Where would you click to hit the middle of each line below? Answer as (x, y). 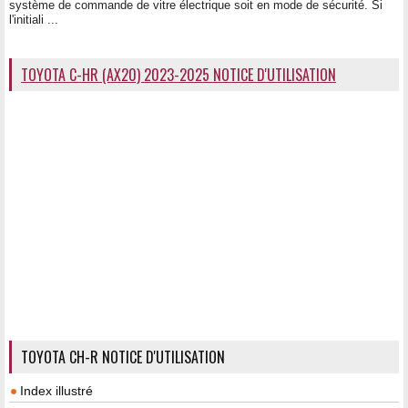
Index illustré (56, 390)
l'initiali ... (34, 19)
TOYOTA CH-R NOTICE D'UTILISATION (123, 357)
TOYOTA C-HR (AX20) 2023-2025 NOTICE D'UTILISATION (178, 74)
